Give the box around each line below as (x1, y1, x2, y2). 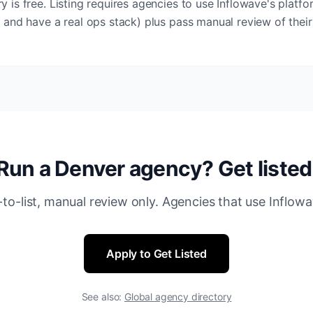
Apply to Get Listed (106, 247, 207, 261)
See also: (81, 291, 125, 303)
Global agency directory (124, 291, 232, 303)
